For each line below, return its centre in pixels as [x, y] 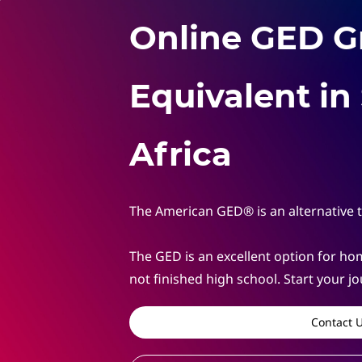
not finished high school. [206, 278]
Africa [181, 154]
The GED [156, 256]
